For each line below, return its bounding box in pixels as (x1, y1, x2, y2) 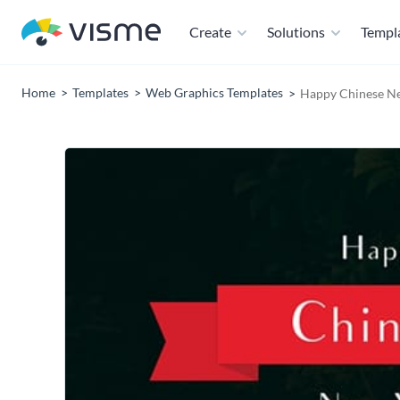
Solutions (267, 23, 325, 40)
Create (189, 23, 231, 40)
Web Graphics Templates (146, 85, 283, 100)
